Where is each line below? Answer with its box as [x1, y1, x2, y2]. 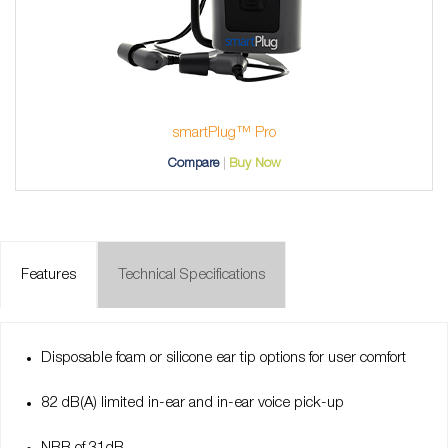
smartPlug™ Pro [172, 126, 276, 141]
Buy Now [228, 158, 281, 170]
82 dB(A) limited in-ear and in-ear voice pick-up [41, 396, 344, 411]
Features [21, 268, 76, 283]
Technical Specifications [118, 268, 265, 283]
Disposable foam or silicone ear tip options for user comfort [41, 351, 406, 366]
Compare [167, 158, 220, 170]
